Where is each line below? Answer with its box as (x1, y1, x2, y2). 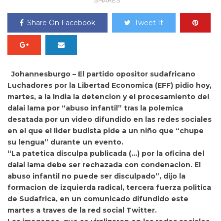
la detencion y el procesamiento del (73, 92, 209, 101)
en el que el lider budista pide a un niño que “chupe (7, 126, 204, 135)
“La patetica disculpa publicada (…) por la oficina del (7, 149, 204, 158)
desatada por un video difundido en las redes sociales (7, 115, 212, 124)
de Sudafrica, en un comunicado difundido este (7, 194, 188, 203)
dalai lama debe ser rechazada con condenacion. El (7, 160, 201, 169)
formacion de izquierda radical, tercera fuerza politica (7, 183, 211, 192)
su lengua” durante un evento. (7, 138, 123, 147)
